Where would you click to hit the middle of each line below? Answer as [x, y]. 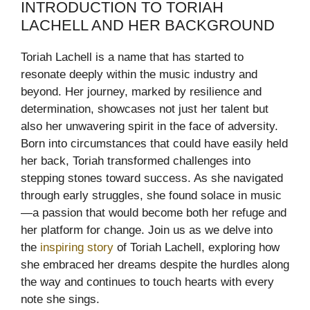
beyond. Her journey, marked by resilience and [141, 91]
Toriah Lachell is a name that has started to [132, 57]
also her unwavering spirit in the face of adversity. [149, 126]
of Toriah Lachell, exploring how [197, 247]
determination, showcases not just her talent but [145, 109]
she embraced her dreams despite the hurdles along [155, 264]
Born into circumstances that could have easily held [154, 143]
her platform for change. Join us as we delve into [147, 230]
